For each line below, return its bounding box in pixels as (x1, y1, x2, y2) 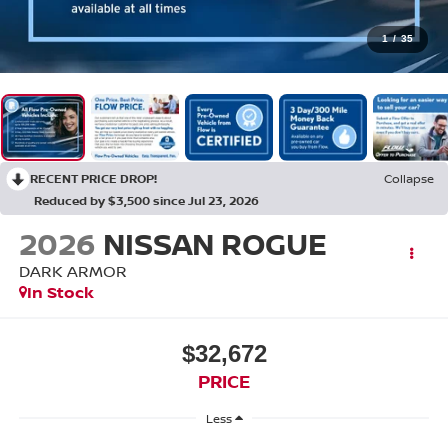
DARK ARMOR (18, 259, 127, 282)
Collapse (384, 169, 434, 187)
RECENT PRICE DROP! (30, 169, 157, 187)
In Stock (26, 280, 94, 303)
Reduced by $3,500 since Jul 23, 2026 (34, 191, 259, 209)
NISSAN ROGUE (102, 222, 327, 264)
